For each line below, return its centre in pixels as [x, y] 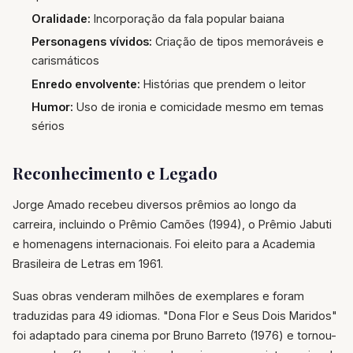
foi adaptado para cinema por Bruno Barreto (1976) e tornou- [175, 336]
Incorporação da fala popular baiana [188, 18]
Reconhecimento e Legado [115, 173]
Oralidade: [61, 18]
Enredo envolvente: [86, 84]
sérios [48, 126]
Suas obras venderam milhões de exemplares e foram [158, 296]
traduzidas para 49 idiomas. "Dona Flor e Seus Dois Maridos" [175, 316]
